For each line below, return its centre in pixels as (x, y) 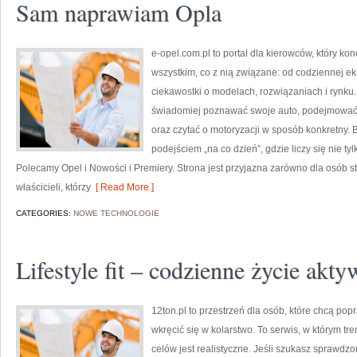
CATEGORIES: (45, 213)
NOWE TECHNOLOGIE (116, 213)
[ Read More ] (122, 187)
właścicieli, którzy (53, 187)
